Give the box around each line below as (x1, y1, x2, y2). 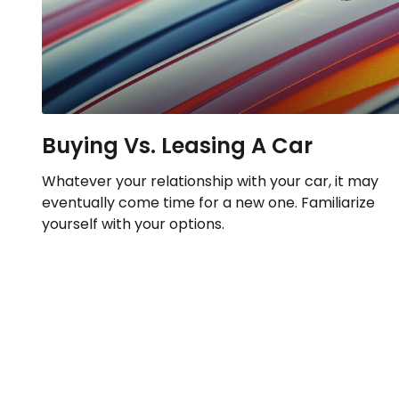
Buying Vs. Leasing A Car (41, 130, 313, 160)
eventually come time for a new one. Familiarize (41, 191, 375, 213)
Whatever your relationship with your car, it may (41, 170, 379, 191)
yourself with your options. (41, 213, 224, 234)
